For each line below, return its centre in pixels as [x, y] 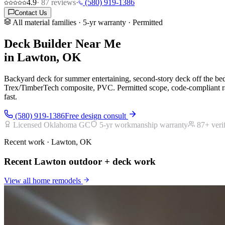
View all [18, 181]
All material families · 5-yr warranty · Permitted [87, 22]
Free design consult [96, 116]
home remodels [57, 181]
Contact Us [31, 13]
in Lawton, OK [43, 57]
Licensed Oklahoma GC [51, 125]
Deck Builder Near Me [63, 43]
